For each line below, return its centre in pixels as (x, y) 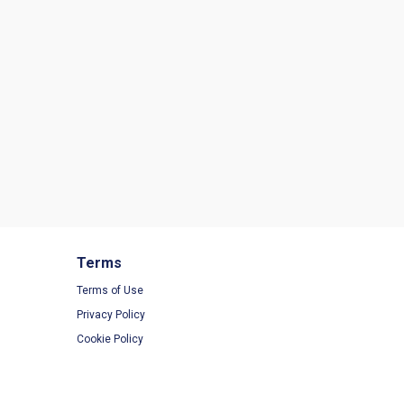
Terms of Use (110, 290)
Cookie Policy (110, 339)
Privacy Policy (111, 315)
